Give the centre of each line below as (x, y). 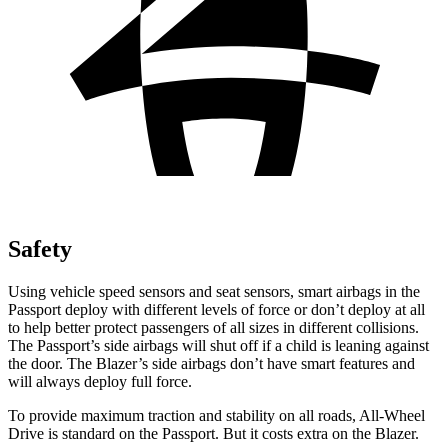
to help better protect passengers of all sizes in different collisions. (213, 327)
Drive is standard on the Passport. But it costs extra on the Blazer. (213, 433)
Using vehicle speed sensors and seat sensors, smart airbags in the (214, 291)
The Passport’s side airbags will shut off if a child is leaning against (218, 345)
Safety (40, 248)
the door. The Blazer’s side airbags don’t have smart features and (211, 363)
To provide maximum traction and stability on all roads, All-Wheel (216, 415)
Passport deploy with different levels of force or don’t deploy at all (216, 309)
